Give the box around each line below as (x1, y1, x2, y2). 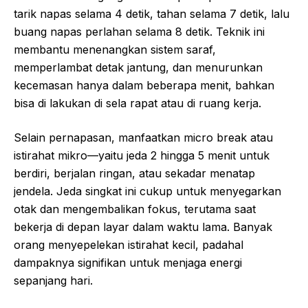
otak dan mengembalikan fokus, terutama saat (14, 202, 256, 217)
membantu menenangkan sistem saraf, (14, 43, 216, 57)
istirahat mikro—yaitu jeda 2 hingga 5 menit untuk (14, 148, 269, 163)
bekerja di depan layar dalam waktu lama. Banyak (14, 220, 272, 234)
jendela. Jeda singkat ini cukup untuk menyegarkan (14, 184, 281, 199)
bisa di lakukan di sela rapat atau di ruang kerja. (14, 96, 261, 111)
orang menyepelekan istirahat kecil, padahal (14, 238, 243, 252)
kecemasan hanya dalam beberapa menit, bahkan (14, 78, 274, 93)
